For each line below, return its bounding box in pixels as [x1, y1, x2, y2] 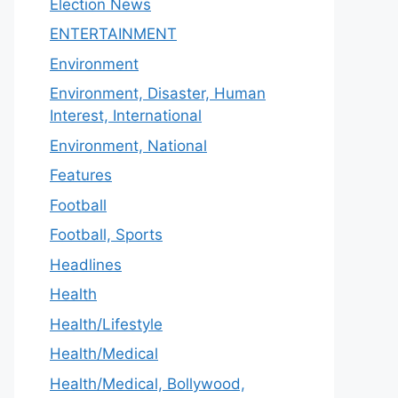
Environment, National [50, 136, 207, 155]
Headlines [50, 255, 122, 274]
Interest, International [50, 107, 202, 124]
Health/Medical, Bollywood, [50, 374, 245, 393]
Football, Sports [50, 226, 163, 243]
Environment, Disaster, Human [50, 84, 266, 102]
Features [50, 166, 112, 184]
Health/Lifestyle [50, 314, 163, 333]
